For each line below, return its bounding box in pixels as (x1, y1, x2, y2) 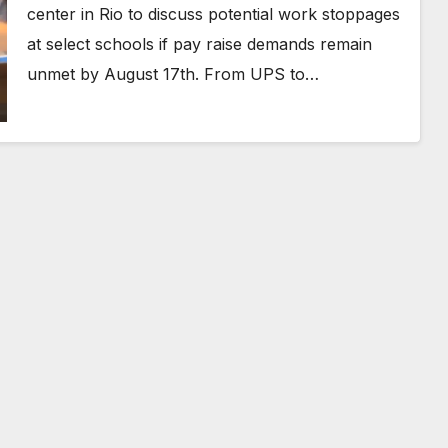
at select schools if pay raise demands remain (26, 34, 372, 55)
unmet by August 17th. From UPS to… (26, 64, 319, 85)
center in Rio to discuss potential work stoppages (26, 4, 400, 25)
